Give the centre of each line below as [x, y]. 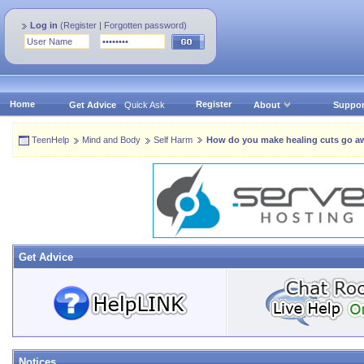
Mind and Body [111, 140]
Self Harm [173, 140]
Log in [44, 25]
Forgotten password [144, 25]
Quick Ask [144, 105]
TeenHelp [50, 140]
